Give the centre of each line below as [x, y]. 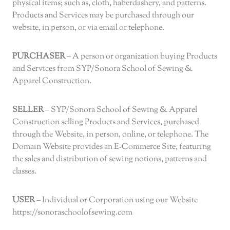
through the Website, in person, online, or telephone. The [110, 135]
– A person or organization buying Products [141, 57]
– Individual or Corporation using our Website [116, 201]
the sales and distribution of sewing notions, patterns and [110, 160]
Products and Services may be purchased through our [103, 16]
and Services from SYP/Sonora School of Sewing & [102, 69]
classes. [24, 172]
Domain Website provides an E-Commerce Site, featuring [112, 147]
